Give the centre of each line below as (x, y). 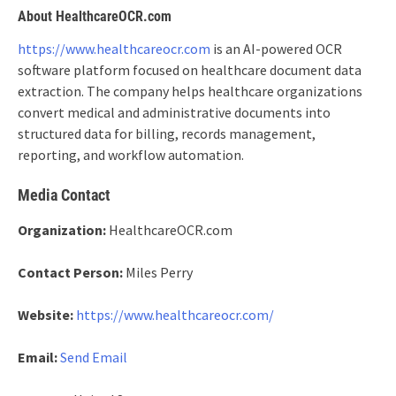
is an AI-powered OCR (276, 49)
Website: (46, 315)
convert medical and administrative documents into (174, 112)
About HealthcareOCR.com (95, 16)
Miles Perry (158, 272)
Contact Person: (70, 272)
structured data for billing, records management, (167, 133)
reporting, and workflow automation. (131, 155)
